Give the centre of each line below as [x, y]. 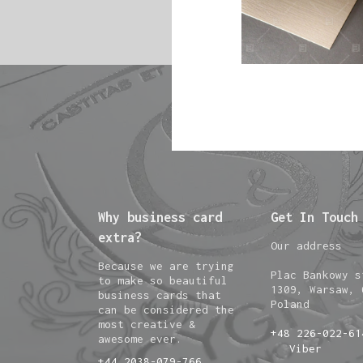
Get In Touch [314, 218]
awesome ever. [141, 339]
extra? [120, 238]
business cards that [160, 295]
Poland [290, 304]
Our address [306, 246]
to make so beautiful [163, 281]
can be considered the [167, 310]
